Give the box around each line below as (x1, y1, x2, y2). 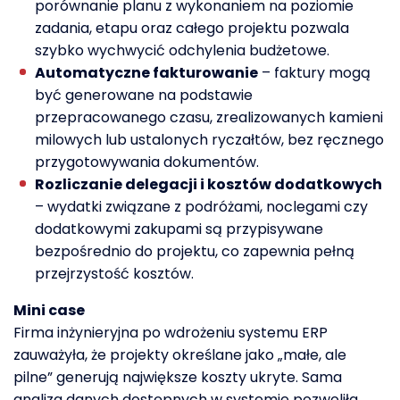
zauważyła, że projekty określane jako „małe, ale (13, 344, 346, 365)
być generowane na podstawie (35, 84, 253, 105)
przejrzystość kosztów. (35, 262, 194, 284)
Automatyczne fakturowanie (35, 62, 258, 83)
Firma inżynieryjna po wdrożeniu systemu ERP (13, 321, 328, 343)
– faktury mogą (258, 62, 371, 83)
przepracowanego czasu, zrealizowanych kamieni (35, 106, 383, 128)
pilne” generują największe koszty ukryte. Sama (13, 366, 342, 387)
